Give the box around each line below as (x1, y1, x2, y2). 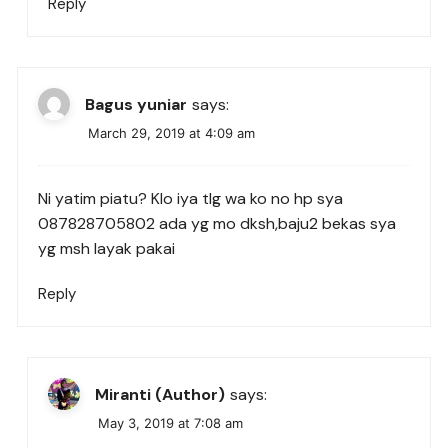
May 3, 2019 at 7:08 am (98, 415, 244, 432)
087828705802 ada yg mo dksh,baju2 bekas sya (38, 213, 397, 235)
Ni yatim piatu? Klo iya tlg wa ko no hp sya (38, 188, 344, 210)
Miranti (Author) (95, 383, 226, 405)
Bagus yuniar (85, 93, 188, 115)
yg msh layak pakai (38, 238, 176, 260)
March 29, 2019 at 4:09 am (88, 125, 256, 142)
